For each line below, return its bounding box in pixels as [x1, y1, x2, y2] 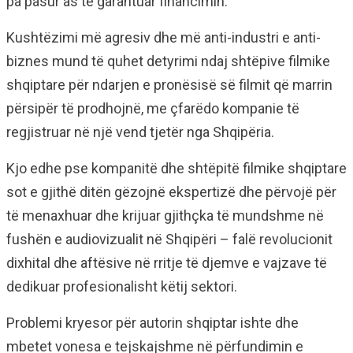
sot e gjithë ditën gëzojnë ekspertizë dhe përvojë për [6, 184, 336, 201]
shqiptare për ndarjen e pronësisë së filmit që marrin [6, 76, 333, 94]
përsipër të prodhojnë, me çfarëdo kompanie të [6, 100, 299, 117]
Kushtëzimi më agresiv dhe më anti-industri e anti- [6, 29, 321, 46]
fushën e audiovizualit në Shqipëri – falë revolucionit [6, 231, 333, 248]
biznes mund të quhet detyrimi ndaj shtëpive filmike [6, 53, 330, 70]
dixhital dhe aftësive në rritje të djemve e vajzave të [6, 255, 327, 272]
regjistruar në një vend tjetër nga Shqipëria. [6, 124, 274, 141]
